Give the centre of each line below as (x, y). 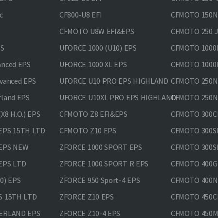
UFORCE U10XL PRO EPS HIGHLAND (118, 97)
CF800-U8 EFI (81, 15)
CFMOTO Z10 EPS (88, 130)
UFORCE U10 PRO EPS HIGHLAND (114, 81)
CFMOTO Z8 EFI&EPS (93, 114)
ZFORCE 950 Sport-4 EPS (100, 180)
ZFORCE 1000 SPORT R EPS (104, 163)
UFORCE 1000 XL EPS (93, 64)
